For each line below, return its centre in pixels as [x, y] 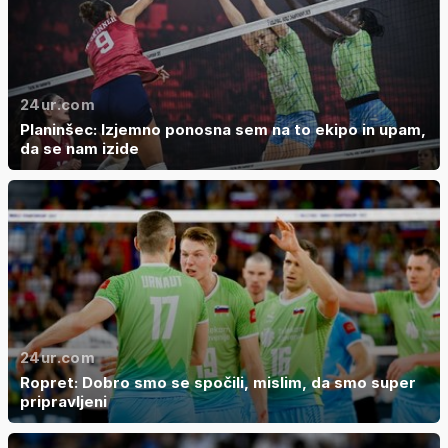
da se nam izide [79, 148]
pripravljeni [63, 401]
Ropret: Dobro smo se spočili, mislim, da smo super [218, 382]
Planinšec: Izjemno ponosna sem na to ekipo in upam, [223, 129]
